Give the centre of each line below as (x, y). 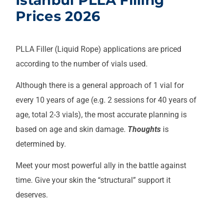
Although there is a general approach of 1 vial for (100, 85)
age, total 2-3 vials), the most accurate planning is (101, 114)
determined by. (41, 144)
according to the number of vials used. (82, 64)
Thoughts (144, 129)
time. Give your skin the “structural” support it (93, 180)
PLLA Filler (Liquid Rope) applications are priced (99, 49)
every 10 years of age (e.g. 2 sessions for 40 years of (106, 100)
